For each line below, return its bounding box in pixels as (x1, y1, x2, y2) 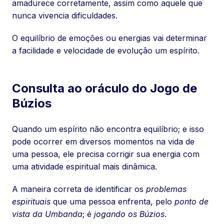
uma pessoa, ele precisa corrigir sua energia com (12, 148, 199, 159)
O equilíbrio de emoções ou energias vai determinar (12, 32, 207, 43)
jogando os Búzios (94, 208, 164, 219)
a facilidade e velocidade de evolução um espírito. (12, 45, 199, 55)
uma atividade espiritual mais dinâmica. (12, 161, 157, 171)
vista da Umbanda (12, 208, 82, 219)
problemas (146, 183, 186, 194)
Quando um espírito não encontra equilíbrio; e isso (12, 123, 204, 134)
